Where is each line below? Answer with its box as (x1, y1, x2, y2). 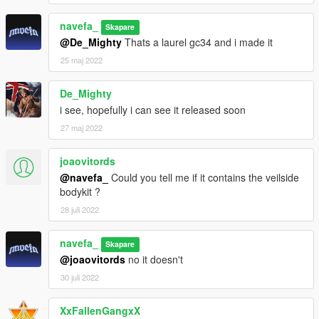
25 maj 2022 (61, 54, 103, 66)
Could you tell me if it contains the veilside (108, 170, 299, 185)
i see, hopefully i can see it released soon (60, 103, 246, 117)
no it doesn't (125, 252, 183, 267)
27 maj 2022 (61, 122, 103, 134)
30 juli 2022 (61, 271, 99, 283)
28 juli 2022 (61, 204, 99, 216)
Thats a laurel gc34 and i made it (122, 35, 273, 50)
